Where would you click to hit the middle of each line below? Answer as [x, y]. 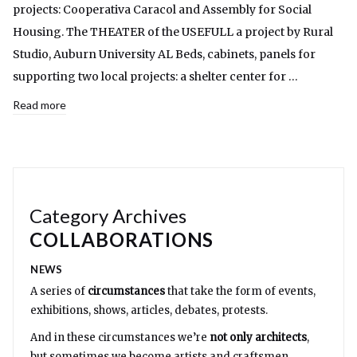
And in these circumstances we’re [120, 338]
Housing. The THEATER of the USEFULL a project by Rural [173, 32]
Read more [39, 105]
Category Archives [108, 216]
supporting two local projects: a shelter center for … [155, 77]
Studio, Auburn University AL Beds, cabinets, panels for [164, 55]
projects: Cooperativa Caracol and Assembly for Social [162, 10]
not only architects [259, 338]
